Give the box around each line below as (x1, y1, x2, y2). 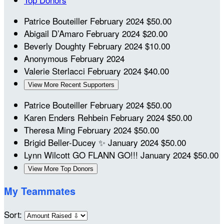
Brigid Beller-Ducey (24, 135, 98, 148)
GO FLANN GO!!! (72, 148, 140, 161)
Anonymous (24, 51, 70, 64)
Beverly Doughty (24, 39, 88, 52)
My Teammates (4, 183, 75, 198)
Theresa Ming (24, 123, 77, 136)
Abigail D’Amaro (24, 26, 86, 39)
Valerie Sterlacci (24, 64, 87, 77)
